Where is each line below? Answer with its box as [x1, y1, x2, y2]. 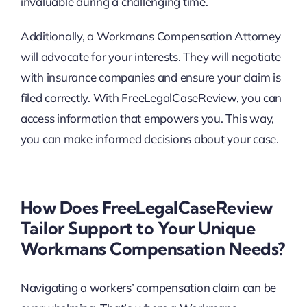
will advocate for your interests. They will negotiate [20, 49, 281, 64]
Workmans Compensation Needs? [20, 237, 285, 259]
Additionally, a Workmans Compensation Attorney [20, 28, 281, 43]
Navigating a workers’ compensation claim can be [20, 280, 276, 295]
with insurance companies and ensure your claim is [20, 69, 281, 84]
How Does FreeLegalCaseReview [20, 196, 273, 218]
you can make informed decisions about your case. [20, 131, 279, 146]
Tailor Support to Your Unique [20, 217, 256, 238]
